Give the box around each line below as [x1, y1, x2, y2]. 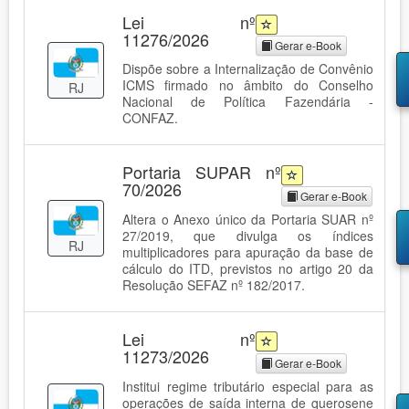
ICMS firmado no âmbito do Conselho [122, 76, 373, 95]
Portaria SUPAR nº [122, 160, 281, 184]
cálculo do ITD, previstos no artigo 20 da [122, 259, 373, 278]
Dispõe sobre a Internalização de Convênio [122, 59, 373, 79]
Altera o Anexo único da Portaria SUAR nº [122, 210, 373, 228]
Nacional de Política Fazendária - [122, 92, 373, 111]
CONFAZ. [122, 109, 178, 128]
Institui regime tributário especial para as [122, 376, 373, 395]
